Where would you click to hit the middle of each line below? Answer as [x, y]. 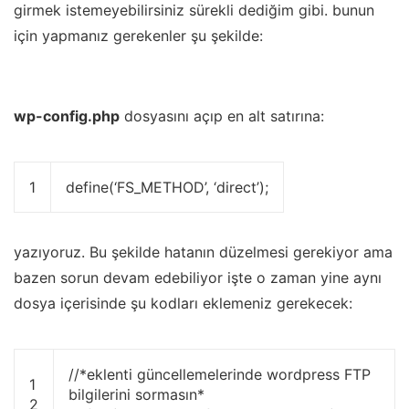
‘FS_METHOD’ [160, 188]
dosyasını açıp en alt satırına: [222, 116]
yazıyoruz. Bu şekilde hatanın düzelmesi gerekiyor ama [203, 252]
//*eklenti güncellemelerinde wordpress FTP [220, 375]
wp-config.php [67, 116]
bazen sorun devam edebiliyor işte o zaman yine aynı [198, 278]
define [87, 188]
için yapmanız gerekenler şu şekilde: [138, 36]
